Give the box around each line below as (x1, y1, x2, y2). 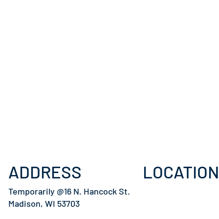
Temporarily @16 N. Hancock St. (8, 186, 130, 197)
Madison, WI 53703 (8, 198, 80, 209)
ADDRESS (8, 161, 82, 182)
